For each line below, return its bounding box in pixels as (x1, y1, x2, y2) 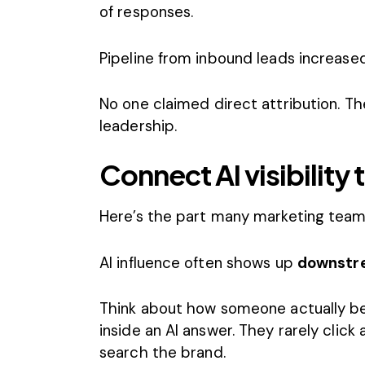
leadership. (99, 115, 178, 136)
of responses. (99, 2, 194, 23)
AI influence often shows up (99, 252, 297, 273)
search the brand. (99, 342, 226, 363)
